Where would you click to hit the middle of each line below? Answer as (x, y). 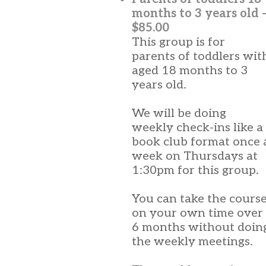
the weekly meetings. (192, 242)
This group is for (178, 42)
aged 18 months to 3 (190, 71)
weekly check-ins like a (197, 128)
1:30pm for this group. (195, 170)
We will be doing (179, 113)
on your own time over (197, 213)
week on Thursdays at (195, 156)
